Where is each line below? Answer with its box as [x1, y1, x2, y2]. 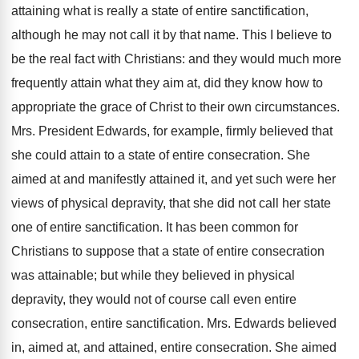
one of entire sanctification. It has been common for [11, 220, 298, 234]
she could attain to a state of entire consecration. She [11, 148, 310, 162]
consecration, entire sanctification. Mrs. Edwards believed [11, 317, 337, 330]
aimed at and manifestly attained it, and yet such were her [11, 172, 336, 186]
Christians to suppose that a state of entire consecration [11, 244, 325, 258]
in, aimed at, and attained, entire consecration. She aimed [11, 341, 337, 354]
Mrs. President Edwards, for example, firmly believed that [11, 124, 333, 138]
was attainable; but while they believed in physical [11, 268, 295, 282]
